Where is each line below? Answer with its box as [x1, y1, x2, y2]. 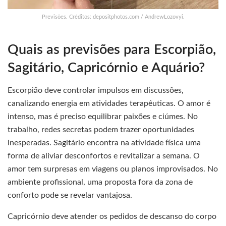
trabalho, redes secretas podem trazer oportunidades [8, 126, 194, 134]
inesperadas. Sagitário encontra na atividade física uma [8, 139, 201, 147]
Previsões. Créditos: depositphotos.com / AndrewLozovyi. [41, 14, 185, 20]
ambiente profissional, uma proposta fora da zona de [8, 178, 193, 187]
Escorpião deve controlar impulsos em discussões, [8, 86, 184, 95]
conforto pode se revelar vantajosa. [8, 191, 132, 200]
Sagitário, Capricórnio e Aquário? [8, 61, 205, 75]
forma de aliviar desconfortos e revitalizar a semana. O [8, 152, 200, 160]
